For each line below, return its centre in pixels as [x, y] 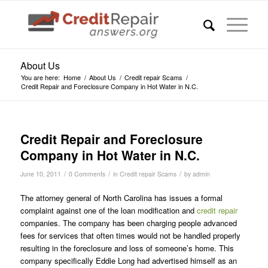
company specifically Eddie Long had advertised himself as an [128, 261]
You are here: [40, 77]
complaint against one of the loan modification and [108, 211]
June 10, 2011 [40, 174]
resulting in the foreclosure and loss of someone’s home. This [127, 248]
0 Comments [87, 174]
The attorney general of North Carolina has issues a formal [121, 198]
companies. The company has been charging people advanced [128, 223]
